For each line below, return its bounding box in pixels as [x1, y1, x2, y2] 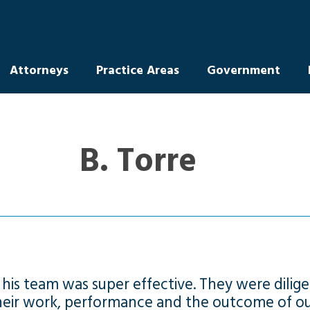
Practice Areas [95, 62, 179, 79]
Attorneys [9, 62, 69, 79]
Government [206, 62, 280, 79]
